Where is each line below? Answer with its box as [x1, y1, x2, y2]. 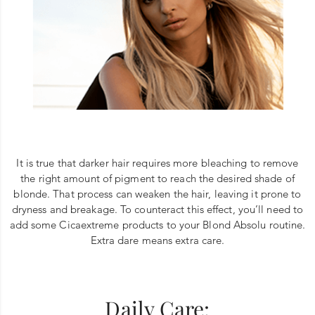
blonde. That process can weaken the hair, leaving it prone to [13, 186, 302, 200]
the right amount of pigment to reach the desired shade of [20, 171, 295, 185]
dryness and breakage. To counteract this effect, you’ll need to [11, 202, 304, 216]
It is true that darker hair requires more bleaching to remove [16, 155, 299, 169]
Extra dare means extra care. [90, 233, 225, 247]
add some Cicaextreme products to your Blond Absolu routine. [9, 217, 306, 231]
